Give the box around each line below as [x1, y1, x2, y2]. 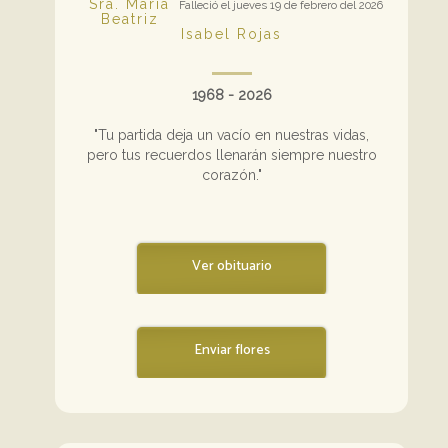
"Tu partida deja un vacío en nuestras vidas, [94, 126, 369, 143]
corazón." [201, 166, 262, 183]
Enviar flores [193, 338, 270, 362]
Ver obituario [191, 254, 272, 278]
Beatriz [100, 10, 159, 27]
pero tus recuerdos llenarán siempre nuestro [86, 146, 377, 163]
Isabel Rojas [181, 25, 282, 42]
